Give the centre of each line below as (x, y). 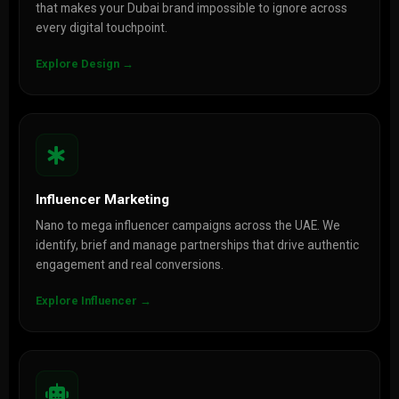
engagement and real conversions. (129, 265)
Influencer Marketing (102, 199)
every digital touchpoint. (101, 28)
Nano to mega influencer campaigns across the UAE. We (187, 225)
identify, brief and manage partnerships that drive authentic (197, 245)
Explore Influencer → (93, 301)
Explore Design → (84, 64)
